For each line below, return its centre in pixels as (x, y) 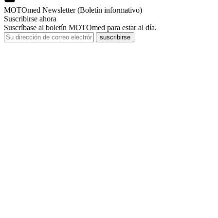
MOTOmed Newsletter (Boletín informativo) (73, 10)
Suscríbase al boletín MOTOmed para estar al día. (80, 27)
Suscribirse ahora (30, 18)
